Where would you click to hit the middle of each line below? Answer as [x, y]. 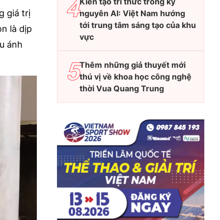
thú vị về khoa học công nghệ [136, 77]
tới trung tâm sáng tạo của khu [138, 25]
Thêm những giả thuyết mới [133, 65]
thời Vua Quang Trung [122, 89]
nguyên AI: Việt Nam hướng [132, 14]
